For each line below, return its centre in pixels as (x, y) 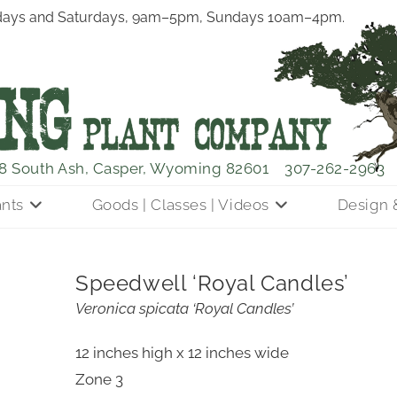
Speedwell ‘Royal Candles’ (212, 283)
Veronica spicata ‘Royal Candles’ (184, 308)
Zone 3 (99, 379)
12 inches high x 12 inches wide (182, 353)
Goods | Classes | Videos (180, 205)
